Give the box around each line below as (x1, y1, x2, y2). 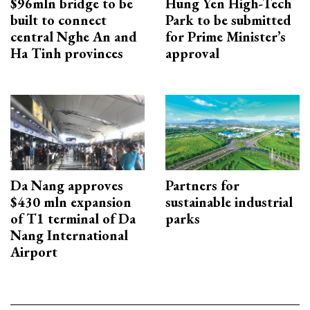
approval (165, 44, 219, 62)
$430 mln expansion (10, 192, 131, 211)
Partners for (165, 176, 239, 194)
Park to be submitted (165, 10, 291, 29)
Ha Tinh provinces (10, 44, 123, 62)
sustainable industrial (165, 192, 293, 211)
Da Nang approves (10, 176, 123, 194)
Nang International (10, 226, 128, 244)
